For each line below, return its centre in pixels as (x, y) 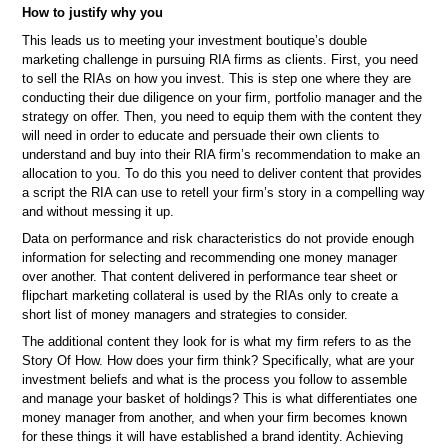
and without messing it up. (98, 211)
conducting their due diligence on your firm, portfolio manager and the (222, 97)
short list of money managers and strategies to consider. (185, 314)
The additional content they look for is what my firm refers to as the (217, 341)
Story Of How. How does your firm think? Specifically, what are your (218, 360)
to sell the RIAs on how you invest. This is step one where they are (217, 78)
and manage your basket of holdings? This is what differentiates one (220, 398)
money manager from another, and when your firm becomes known (215, 417)
